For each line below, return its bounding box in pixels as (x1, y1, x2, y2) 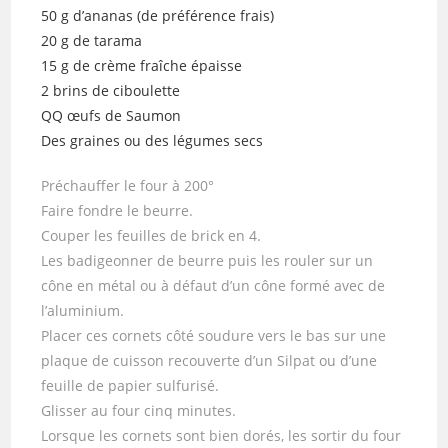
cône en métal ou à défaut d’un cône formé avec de (41, 275, 386, 295)
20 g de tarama (41, 30, 143, 50)
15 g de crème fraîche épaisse (41, 55, 243, 75)
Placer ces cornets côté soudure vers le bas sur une (41, 325, 387, 345)
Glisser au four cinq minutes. (41, 400, 237, 420)
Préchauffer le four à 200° (41, 175, 215, 195)
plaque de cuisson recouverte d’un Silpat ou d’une (41, 350, 378, 370)
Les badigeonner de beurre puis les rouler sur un (41, 250, 374, 270)
